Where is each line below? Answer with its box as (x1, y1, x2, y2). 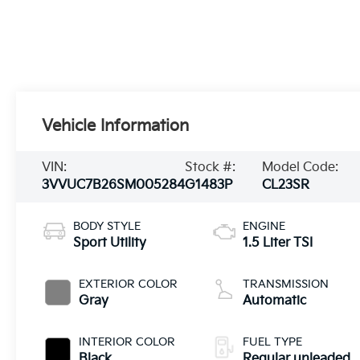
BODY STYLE (73, 219, 141, 233)
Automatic (243, 292, 307, 309)
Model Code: (261, 159, 338, 175)
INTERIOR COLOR (79, 334, 176, 349)
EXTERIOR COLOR (79, 276, 178, 291)
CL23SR (261, 177, 309, 193)
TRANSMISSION (243, 276, 329, 291)
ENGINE (243, 219, 286, 233)
